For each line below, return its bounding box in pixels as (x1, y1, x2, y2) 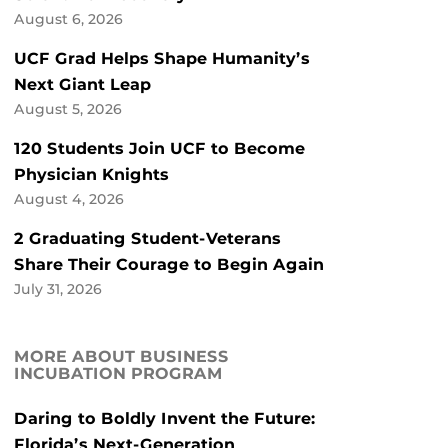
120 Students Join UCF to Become (14, 139, 305, 159)
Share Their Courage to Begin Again (14, 255, 324, 275)
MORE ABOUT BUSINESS (14, 347, 229, 367)
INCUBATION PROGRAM (14, 364, 223, 384)
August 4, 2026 (14, 191, 124, 208)
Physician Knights (14, 165, 169, 185)
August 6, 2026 (14, 11, 123, 28)
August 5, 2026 (14, 101, 122, 118)
